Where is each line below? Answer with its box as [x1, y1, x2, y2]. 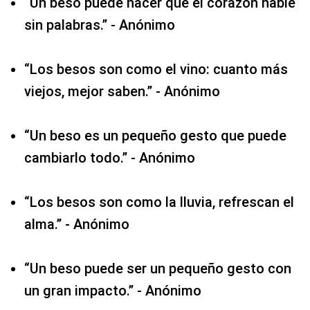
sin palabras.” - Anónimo [24, 16, 175, 33]
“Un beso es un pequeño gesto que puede [24, 127, 286, 144]
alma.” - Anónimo [24, 215, 129, 232]
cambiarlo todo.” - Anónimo [24, 149, 195, 166]
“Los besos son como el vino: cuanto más [24, 60, 288, 77]
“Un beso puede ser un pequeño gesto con [24, 259, 291, 277]
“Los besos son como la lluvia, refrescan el [24, 193, 294, 210]
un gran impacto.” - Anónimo [24, 282, 201, 299]
